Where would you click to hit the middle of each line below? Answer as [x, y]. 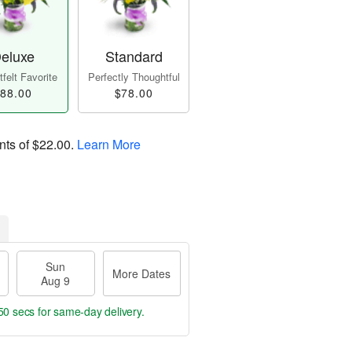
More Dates [142, 274]
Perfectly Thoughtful [134, 77]
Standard [134, 56]
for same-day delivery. [90, 312]
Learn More [109, 145]
